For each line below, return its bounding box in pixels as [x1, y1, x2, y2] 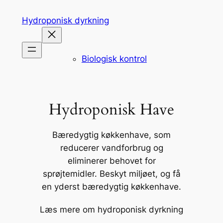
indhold [3, 31, 33, 41]
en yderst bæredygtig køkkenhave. [42, 182, 181, 192]
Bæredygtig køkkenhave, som [52, 130, 171, 140]
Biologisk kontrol [81, 53, 147, 64]
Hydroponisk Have [49, 99, 174, 120]
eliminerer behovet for [67, 156, 156, 166]
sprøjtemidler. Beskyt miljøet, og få [42, 169, 181, 179]
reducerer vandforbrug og [60, 143, 163, 153]
